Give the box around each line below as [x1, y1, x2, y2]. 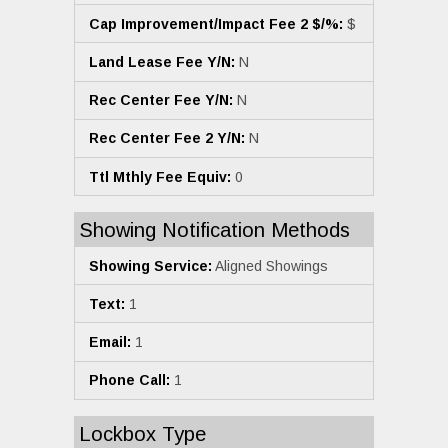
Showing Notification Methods [79, 219, 350, 242]
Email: [89, 334, 131, 351]
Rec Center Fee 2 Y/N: [89, 130, 245, 147]
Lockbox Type [79, 422, 206, 445]
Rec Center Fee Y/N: [89, 92, 233, 109]
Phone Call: [89, 372, 170, 389]
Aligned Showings [212, 257, 328, 274]
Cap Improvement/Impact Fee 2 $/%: [89, 15, 343, 32]
